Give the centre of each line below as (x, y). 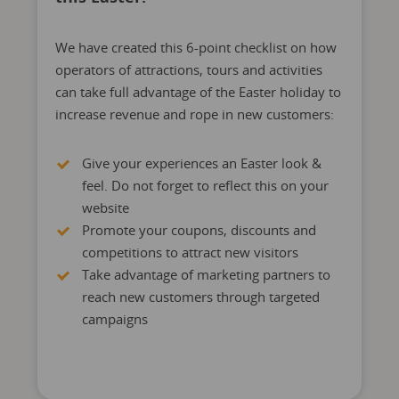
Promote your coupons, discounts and (199, 230)
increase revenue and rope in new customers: (194, 114)
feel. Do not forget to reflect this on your (205, 185)
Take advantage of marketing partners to (206, 274)
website (105, 208)
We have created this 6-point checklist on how (195, 47)
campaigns (114, 319)
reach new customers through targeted (200, 297)
